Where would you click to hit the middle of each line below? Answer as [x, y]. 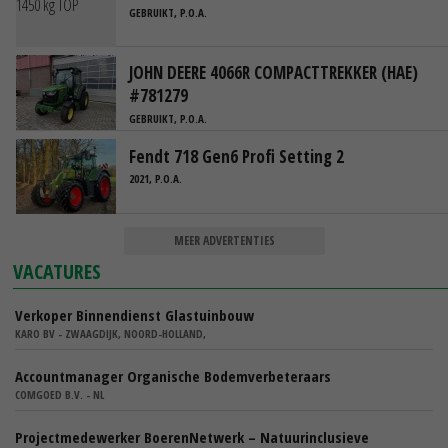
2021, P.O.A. [155, 179]
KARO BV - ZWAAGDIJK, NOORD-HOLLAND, [110, 333]
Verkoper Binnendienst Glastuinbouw [134, 314]
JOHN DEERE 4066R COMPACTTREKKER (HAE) [273, 73]
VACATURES [57, 271]
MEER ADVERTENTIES [224, 240]
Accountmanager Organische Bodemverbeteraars [173, 375]
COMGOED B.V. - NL [59, 394]
